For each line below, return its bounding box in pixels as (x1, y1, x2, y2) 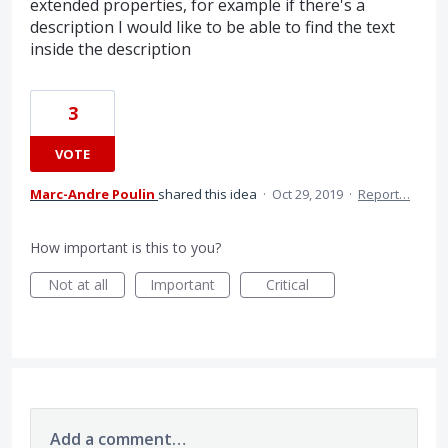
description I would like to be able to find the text (30, 15, 395, 38)
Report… (358, 184, 410, 203)
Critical (266, 274, 309, 294)
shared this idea (158, 184, 260, 203)
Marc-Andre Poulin (30, 184, 155, 203)
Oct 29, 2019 (272, 184, 343, 203)
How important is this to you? (30, 237, 221, 257)
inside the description (30, 37, 191, 60)
